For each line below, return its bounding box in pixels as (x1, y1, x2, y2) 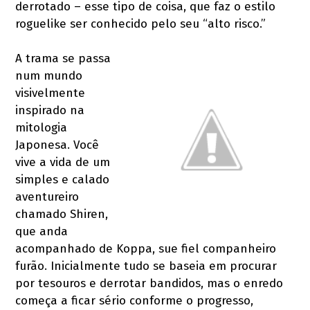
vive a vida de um (15, 155, 111, 170)
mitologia (15, 120, 68, 135)
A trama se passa (15, 51, 111, 66)
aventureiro (15, 190, 80, 204)
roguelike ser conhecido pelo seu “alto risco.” (15, 17, 266, 31)
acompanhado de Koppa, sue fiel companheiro (15, 241, 277, 256)
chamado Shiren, (15, 207, 109, 221)
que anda (15, 224, 69, 239)
